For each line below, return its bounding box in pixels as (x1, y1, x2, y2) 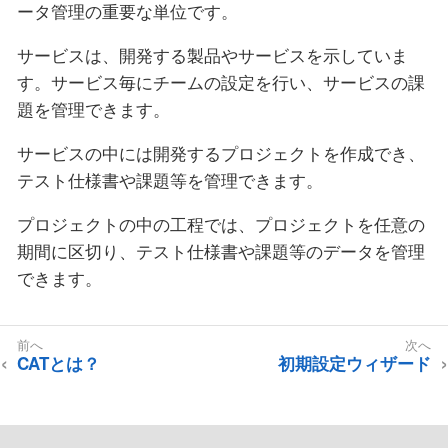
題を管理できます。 (17, 96, 170, 122)
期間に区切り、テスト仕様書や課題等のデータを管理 (17, 238, 425, 264)
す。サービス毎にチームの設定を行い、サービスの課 (17, 69, 425, 95)
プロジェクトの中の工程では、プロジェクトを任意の (17, 211, 425, 237)
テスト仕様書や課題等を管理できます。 (17, 167, 323, 193)
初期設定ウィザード (278, 351, 431, 376)
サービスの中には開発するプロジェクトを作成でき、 (17, 140, 425, 166)
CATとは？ (17, 351, 100, 376)
